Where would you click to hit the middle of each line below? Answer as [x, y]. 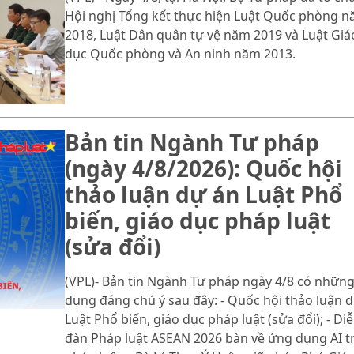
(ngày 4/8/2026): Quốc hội [203, 168]
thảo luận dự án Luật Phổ [203, 194]
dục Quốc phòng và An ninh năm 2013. [180, 54]
